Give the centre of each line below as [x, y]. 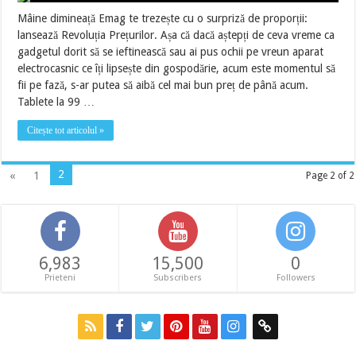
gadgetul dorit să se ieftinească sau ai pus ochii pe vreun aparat [171, 52]
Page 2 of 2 [330, 176]
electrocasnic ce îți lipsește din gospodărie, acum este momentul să [177, 68]
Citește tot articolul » [66, 130]
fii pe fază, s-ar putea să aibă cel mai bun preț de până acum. [163, 85]
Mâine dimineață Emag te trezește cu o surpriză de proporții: [163, 18]
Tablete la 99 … [56, 102]
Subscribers [178, 278]
